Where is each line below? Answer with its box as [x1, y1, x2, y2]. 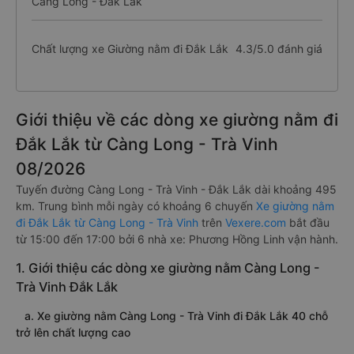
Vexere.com [225, 216, 286, 229]
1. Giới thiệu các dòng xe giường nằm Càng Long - [16, 260, 320, 276]
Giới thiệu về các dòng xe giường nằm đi [16, 110, 338, 130]
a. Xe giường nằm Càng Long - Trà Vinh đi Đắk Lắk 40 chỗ [16, 309, 328, 322]
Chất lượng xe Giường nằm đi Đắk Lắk [32, 41, 228, 55]
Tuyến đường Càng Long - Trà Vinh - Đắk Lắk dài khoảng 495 [16, 183, 337, 196]
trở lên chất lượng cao [16, 326, 130, 339]
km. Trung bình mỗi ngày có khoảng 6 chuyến [16, 199, 256, 213]
